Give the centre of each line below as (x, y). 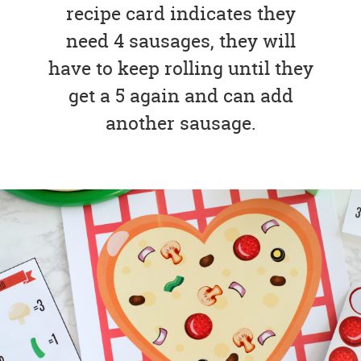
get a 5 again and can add (180, 95)
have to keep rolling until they (180, 68)
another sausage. (180, 122)
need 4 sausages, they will (180, 40)
